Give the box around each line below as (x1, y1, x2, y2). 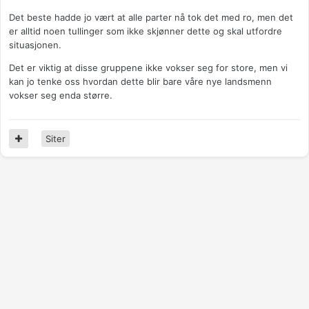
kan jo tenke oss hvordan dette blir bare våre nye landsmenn (9, 76, 272, 88)
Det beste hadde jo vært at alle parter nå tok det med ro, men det (9, 12, 293, 23)
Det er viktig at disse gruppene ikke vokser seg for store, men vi (9, 62, 288, 74)
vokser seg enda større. (9, 90, 112, 101)
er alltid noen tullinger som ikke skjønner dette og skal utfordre (9, 26, 282, 37)
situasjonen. (9, 39, 61, 51)
